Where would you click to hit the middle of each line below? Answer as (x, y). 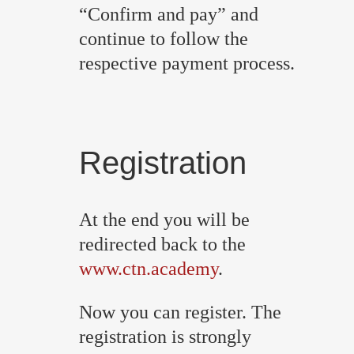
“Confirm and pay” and (169, 15)
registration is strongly (165, 336)
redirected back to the (162, 244)
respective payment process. (187, 64)
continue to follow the (164, 39)
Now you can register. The (180, 312)
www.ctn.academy (149, 268)
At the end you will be (164, 219)
